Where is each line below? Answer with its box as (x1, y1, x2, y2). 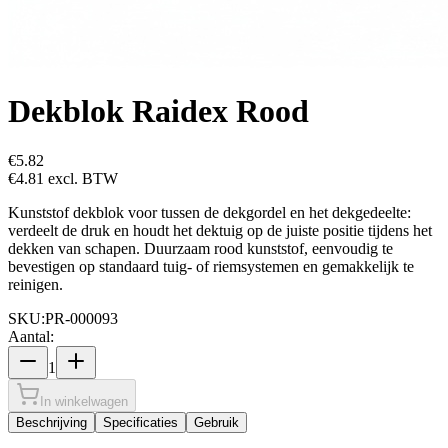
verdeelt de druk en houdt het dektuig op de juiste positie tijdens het (8, 221, 432, 239)
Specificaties (103, 414, 178, 430)
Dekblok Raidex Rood (8, 93, 309, 130)
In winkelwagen (40, 393, 128, 409)
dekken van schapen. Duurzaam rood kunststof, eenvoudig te (8, 239, 393, 257)
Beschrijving (16, 414, 87, 430)
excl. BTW (44, 169, 118, 187)
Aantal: (8, 327, 54, 345)
